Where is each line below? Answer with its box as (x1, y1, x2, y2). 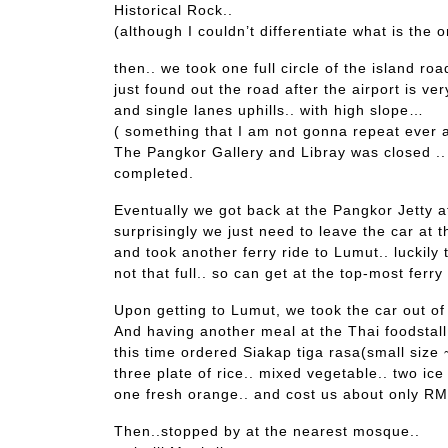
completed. (114, 164, 194, 181)
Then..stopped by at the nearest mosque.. (114, 422, 420, 439)
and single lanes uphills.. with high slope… (114, 101, 424, 118)
